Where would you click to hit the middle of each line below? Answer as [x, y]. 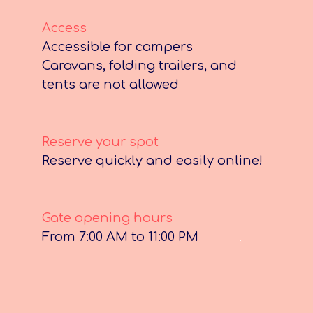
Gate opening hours [109, 218]
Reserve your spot [100, 142]
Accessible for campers [117, 47]
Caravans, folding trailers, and [139, 66]
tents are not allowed [112, 85]
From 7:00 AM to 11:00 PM [125, 237]
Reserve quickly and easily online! [152, 161]
